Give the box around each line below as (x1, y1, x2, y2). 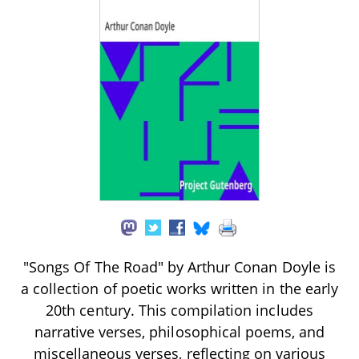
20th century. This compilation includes (46, 300, 313, 320)
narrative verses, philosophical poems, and (34, 321, 325, 341)
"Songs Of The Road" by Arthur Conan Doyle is (23, 256, 336, 276)
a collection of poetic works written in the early (21, 278, 338, 298)
